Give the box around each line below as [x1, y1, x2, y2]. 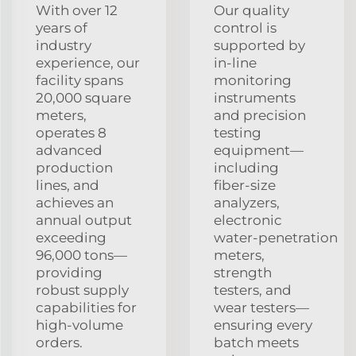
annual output [36, 211, 132, 228]
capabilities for [36, 299, 137, 315]
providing [36, 264, 103, 281]
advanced [36, 141, 103, 158]
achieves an [36, 194, 114, 211]
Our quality [214, 2, 289, 18]
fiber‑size [214, 176, 276, 193]
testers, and [214, 281, 292, 298]
